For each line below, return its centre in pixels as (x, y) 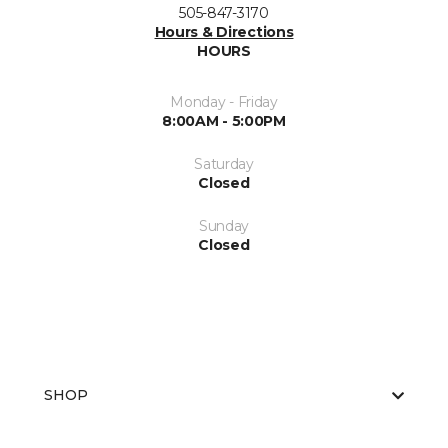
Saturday (224, 164)
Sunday (224, 226)
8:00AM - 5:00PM (224, 121)
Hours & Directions (224, 32)
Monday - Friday (224, 102)
